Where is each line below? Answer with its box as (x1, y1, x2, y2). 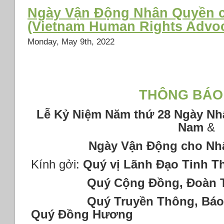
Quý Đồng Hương (31, 207, 133, 221)
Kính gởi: (31, 157, 83, 171)
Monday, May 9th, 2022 (27, 37, 114, 47)
